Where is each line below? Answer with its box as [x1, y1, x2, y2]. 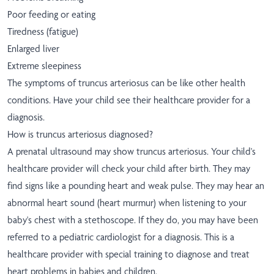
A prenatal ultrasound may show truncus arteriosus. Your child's [7, 146, 256, 158]
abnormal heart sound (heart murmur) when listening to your [7, 197, 246, 209]
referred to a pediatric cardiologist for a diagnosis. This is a [7, 231, 234, 243]
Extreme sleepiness [7, 60, 81, 72]
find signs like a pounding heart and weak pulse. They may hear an [7, 180, 264, 192]
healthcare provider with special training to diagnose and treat [7, 248, 250, 261]
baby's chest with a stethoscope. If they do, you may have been [7, 214, 258, 226]
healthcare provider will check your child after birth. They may [7, 163, 250, 175]
